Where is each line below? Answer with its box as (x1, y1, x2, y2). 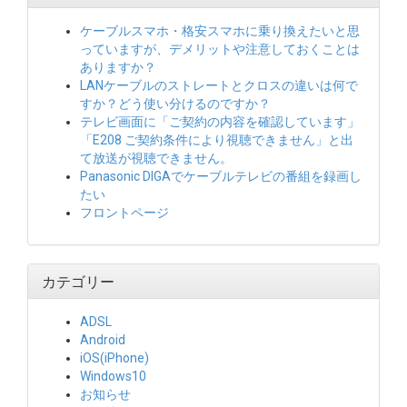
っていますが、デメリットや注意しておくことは (80, 42, 360, 56)
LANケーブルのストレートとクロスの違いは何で (80, 78, 358, 93)
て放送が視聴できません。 (80, 151, 233, 165)
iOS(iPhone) (80, 351, 149, 365)
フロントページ (80, 205, 169, 220)
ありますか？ (80, 60, 156, 74)
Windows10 (80, 369, 146, 383)
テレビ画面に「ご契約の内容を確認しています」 (80, 114, 360, 129)
